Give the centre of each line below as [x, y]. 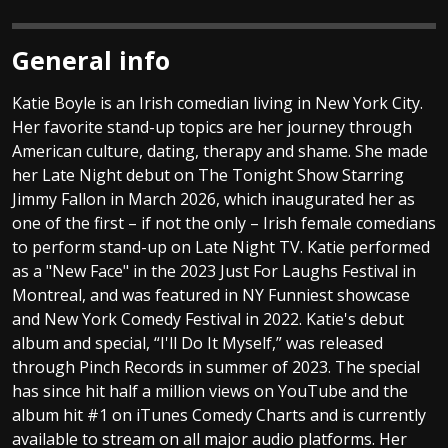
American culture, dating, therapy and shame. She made [220, 150]
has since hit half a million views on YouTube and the [210, 390]
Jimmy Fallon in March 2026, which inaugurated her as [213, 198]
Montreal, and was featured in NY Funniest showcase [211, 294]
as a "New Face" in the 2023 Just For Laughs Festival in [214, 270]
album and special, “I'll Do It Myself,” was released [197, 342]
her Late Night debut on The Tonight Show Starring [208, 174]
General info [91, 59]
